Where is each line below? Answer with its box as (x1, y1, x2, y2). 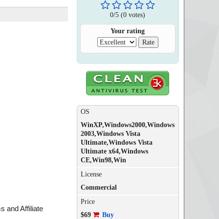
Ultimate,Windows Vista (80, 139, 153, 146)
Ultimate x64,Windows (80, 148, 148, 155)
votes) (127, 11, 146, 19)
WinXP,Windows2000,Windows (80, 121, 175, 129)
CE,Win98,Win (80, 156, 126, 164)
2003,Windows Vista (80, 130, 140, 137)
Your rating (110, 27, 145, 35)
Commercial (80, 184, 117, 191)
